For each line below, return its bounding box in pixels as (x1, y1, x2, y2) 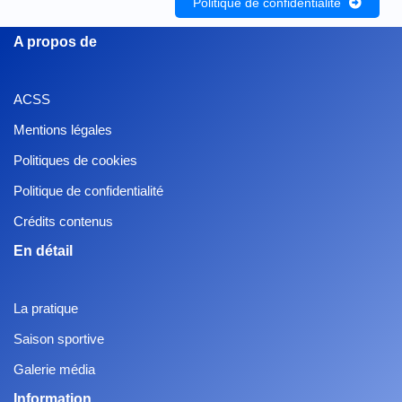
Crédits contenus (13, 214, 113, 230)
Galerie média (13, 362, 95, 378)
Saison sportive (13, 331, 104, 347)
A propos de (13, 34, 97, 50)
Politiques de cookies (13, 153, 137, 169)
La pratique (13, 301, 78, 317)
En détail (13, 243, 73, 259)
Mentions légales (13, 122, 112, 138)
